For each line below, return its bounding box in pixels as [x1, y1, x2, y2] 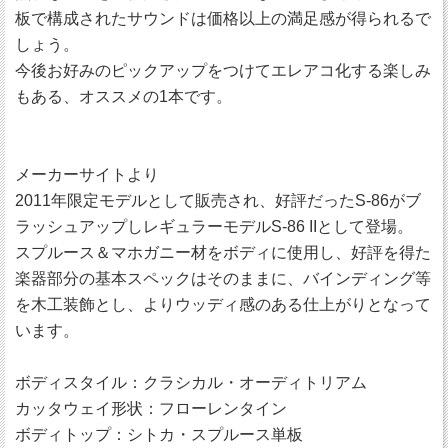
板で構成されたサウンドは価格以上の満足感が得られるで [15, 10, 431, 28]
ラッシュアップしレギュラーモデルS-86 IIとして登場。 [15, 218, 413, 236]
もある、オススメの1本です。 [15, 88, 232, 106]
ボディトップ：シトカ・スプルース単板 [15, 426, 303, 444]
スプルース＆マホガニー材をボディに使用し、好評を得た [15, 244, 431, 262]
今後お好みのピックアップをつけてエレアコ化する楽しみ [15, 62, 431, 80]
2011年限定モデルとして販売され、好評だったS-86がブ [15, 192, 421, 210]
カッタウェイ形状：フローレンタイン [15, 400, 287, 418]
